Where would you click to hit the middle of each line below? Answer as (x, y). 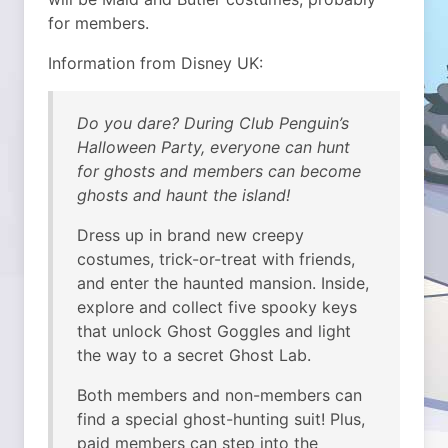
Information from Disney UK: (155, 63)
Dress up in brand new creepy (190, 235)
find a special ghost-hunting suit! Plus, (221, 419)
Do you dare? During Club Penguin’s (213, 123)
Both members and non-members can (219, 395)
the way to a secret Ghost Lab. (194, 355)
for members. (98, 23)
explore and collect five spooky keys (217, 307)
